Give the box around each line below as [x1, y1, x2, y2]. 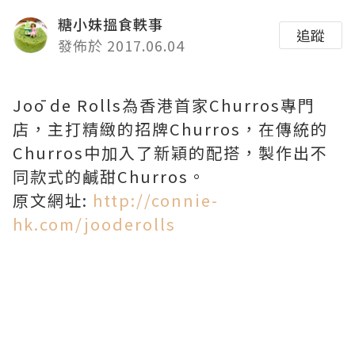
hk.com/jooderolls [13, 212, 176, 235]
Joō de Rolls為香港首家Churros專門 [13, 94, 315, 116]
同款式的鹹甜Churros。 [13, 165, 206, 188]
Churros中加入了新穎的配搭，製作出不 [13, 141, 328, 164]
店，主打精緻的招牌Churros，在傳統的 [13, 117, 328, 140]
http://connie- [93, 189, 219, 212]
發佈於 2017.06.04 [58, 35, 185, 55]
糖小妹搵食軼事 [58, 13, 163, 34]
